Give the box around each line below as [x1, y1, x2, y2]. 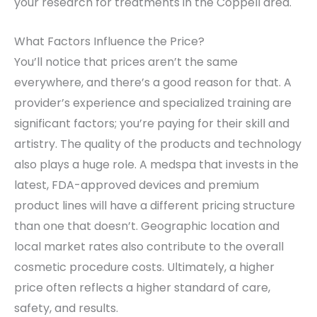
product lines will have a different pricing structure [14, 197, 295, 214]
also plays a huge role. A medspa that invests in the [14, 156, 299, 173]
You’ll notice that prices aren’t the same [14, 53, 238, 70]
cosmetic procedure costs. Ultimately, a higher [14, 258, 275, 275]
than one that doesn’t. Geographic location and [14, 217, 279, 234]
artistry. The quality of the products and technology [14, 135, 301, 152]
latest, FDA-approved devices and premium [14, 176, 259, 193]
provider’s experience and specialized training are [14, 94, 292, 111]
